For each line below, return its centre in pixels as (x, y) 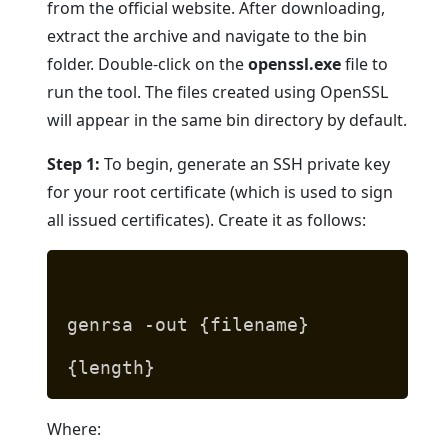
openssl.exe (295, 63)
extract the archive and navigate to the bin (207, 35)
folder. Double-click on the (148, 63)
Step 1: (74, 163)
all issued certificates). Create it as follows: (207, 219)
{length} (111, 367)
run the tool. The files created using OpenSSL (218, 91)
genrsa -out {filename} (188, 324)
